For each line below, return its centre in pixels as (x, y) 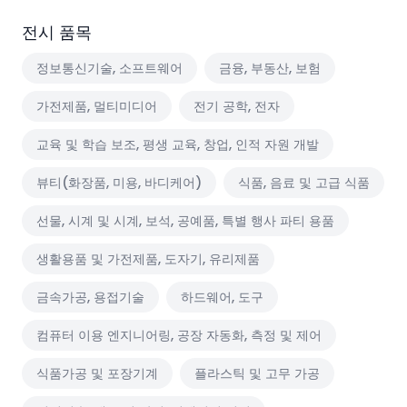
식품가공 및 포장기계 (97, 373)
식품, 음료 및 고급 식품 (304, 183)
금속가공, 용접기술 (90, 297)
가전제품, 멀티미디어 (97, 106)
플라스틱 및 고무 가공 (257, 373)
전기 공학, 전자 (237, 106)
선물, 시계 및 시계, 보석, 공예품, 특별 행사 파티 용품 (185, 221)
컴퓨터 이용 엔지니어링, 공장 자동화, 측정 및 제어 (179, 335)
